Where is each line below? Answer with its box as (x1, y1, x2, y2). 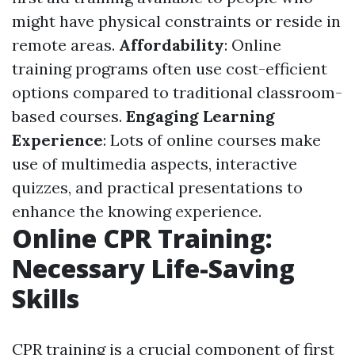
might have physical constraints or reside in (12, 11, 341, 31)
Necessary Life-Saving (12, 251, 295, 285)
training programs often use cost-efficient (12, 59, 327, 78)
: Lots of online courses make (103, 130, 321, 150)
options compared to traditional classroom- (12, 82, 342, 102)
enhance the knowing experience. (12, 201, 261, 221)
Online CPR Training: (12, 221, 273, 255)
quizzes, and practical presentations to (12, 177, 303, 197)
